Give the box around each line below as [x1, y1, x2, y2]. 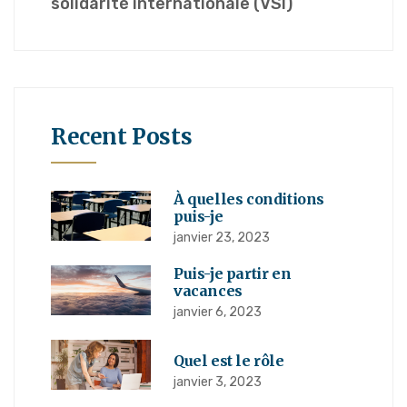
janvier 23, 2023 [174, 230, 270, 246]
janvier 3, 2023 [174, 374, 262, 391]
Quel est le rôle [174, 352, 284, 371]
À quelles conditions [174, 190, 325, 209]
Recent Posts [51, 123, 193, 152]
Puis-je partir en [174, 264, 292, 283]
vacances [174, 282, 243, 301]
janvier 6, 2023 [174, 304, 262, 321]
